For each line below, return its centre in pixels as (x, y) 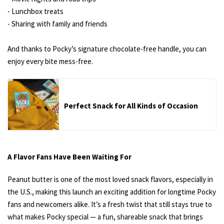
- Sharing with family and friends (57, 24)
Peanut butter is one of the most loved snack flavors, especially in (110, 179)
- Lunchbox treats (35, 11)
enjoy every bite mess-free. (50, 61)
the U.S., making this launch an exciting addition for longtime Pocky (112, 192)
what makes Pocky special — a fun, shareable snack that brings (105, 217)
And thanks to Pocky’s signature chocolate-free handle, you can (107, 49)
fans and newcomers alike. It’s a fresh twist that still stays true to (110, 204)
